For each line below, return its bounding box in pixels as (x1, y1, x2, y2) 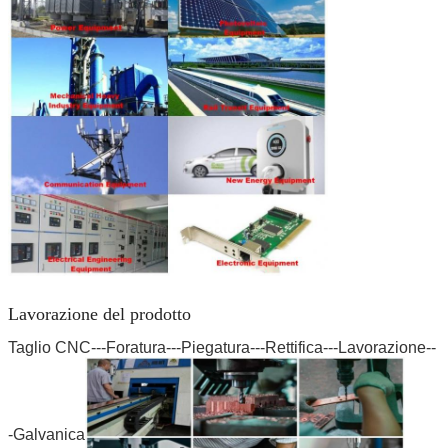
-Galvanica (8, 426, 85, 444)
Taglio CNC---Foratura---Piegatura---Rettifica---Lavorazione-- (8, 339, 436, 357)
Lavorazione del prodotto (8, 304, 191, 325)
